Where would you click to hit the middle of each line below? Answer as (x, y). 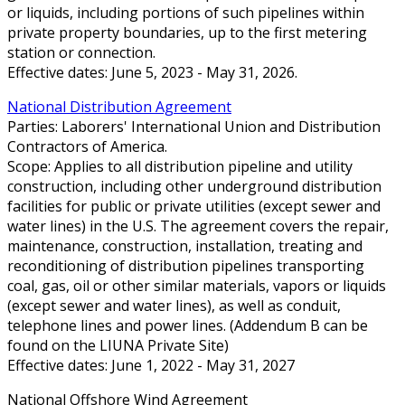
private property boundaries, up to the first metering (187, 32)
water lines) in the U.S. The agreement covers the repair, (198, 226)
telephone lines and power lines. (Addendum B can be (188, 325)
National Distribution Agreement (119, 106)
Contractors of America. (87, 146)
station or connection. (81, 52)
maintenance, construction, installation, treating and (185, 245)
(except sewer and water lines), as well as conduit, (174, 305)
